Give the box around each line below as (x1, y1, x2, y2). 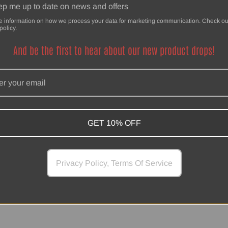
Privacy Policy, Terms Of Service (55, 159, 173, 167)
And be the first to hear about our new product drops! (13, 43, 215, 56)
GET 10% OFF (87, 119, 141, 127)
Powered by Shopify (25, 111, 68, 121)
